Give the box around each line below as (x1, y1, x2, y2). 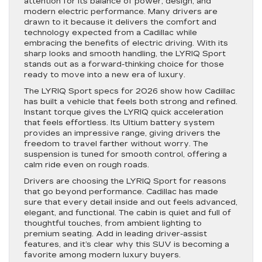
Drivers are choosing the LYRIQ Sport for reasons (24, 176, 226, 186)
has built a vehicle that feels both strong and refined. (24, 96, 237, 106)
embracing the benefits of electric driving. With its (24, 38, 228, 48)
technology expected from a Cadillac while (24, 27, 197, 37)
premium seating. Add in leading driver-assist (24, 229, 207, 239)
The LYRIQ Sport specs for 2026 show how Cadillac (24, 86, 235, 96)
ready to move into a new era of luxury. (24, 70, 185, 80)
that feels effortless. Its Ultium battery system (24, 118, 215, 127)
